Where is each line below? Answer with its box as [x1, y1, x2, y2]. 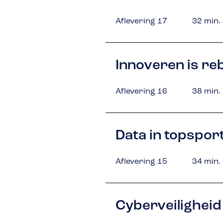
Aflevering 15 [115, 158, 167, 166]
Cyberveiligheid [115, 199, 221, 213]
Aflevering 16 [115, 88, 167, 96]
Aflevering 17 [115, 17, 167, 25]
